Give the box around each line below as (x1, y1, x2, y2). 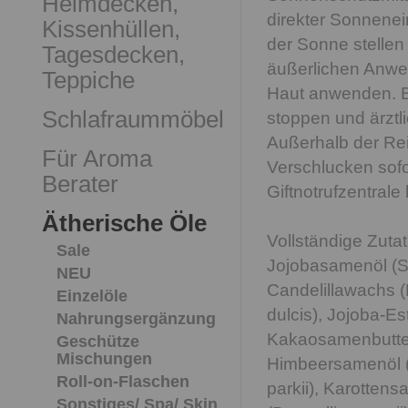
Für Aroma (42, 145, 152, 172)
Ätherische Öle (42, 209, 207, 237)
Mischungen (56, 350, 152, 368)
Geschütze (56, 332, 139, 351)
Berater (42, 170, 118, 198)
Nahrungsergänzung (56, 310, 216, 328)
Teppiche (42, 66, 135, 94)
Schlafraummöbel (42, 106, 224, 133)
